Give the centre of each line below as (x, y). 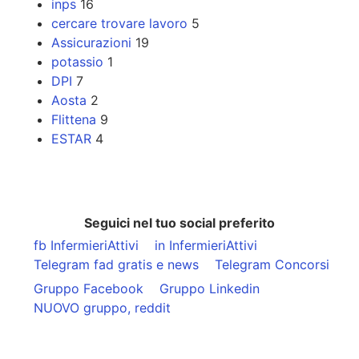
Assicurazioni (91, 43)
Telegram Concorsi (272, 265)
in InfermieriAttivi (206, 246)
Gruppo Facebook (89, 289)
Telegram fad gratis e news (116, 265)
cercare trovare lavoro (119, 24)
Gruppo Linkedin (210, 289)
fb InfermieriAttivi (86, 246)
